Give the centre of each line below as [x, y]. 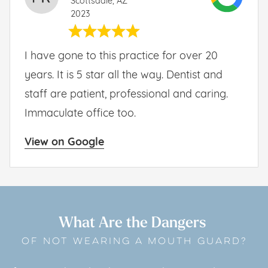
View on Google [64, 142]
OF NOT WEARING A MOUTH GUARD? [134, 242]
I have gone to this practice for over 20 [121, 56]
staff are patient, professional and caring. [126, 95]
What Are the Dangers [134, 223]
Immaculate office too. [80, 114]
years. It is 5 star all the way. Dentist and [124, 75]
